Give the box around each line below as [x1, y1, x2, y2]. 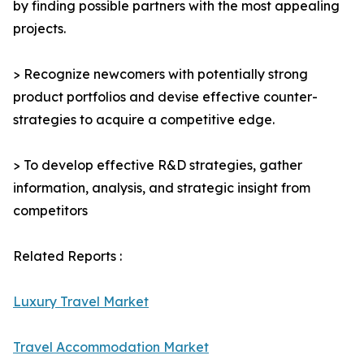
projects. [13, 20, 66, 37]
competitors [13, 202, 88, 219]
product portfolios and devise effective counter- [13, 89, 318, 106]
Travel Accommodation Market [13, 339, 209, 356]
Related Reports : [13, 248, 122, 265]
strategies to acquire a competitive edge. [13, 111, 275, 128]
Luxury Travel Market [13, 293, 149, 310]
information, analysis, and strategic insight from [13, 180, 310, 197]
